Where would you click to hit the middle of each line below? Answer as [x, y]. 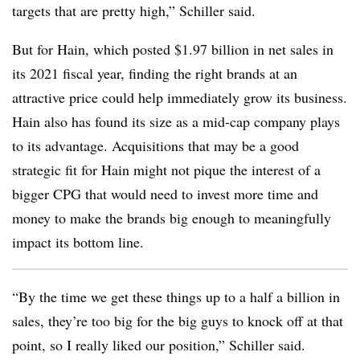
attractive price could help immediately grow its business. [180, 97]
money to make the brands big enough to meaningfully [172, 217]
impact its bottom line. [78, 241]
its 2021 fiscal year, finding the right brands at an [155, 73]
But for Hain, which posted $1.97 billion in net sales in [173, 49]
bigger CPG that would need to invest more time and [165, 193]
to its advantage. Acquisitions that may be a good [155, 145]
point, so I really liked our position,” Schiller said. [159, 344]
